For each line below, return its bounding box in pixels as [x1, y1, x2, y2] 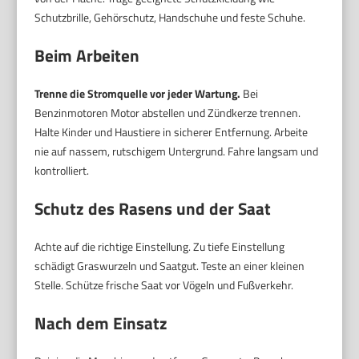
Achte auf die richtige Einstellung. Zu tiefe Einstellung [34, 238, 285, 256]
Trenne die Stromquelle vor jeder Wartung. [34, 85, 241, 103]
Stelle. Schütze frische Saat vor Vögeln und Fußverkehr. [34, 276, 294, 294]
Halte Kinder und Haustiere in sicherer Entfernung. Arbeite [34, 123, 309, 141]
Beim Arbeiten [34, 42, 140, 69]
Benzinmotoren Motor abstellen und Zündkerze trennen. [34, 104, 301, 122]
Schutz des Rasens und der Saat [34, 196, 272, 222]
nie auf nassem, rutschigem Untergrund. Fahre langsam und [34, 143, 319, 160]
